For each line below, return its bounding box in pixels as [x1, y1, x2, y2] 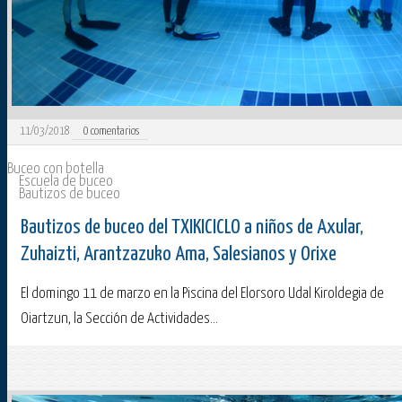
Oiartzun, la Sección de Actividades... [21, 311, 218, 328]
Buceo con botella [7, 162, 104, 178]
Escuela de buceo [19, 174, 113, 190]
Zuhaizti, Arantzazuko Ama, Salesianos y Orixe [21, 244, 336, 266]
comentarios [89, 126, 140, 138]
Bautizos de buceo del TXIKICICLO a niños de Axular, [21, 217, 363, 239]
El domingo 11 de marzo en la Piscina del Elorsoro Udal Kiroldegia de [21, 286, 384, 302]
